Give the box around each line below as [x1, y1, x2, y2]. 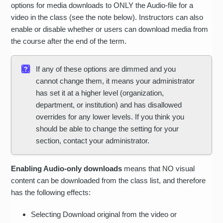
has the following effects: [11, 188, 91, 197]
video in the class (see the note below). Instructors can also [11, 12, 204, 21]
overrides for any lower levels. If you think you [36, 112, 185, 121]
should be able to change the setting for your [36, 124, 179, 133]
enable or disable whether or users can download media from [11, 24, 209, 33]
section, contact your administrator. [36, 136, 150, 145]
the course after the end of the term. [11, 36, 127, 45]
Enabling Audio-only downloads [11, 164, 122, 173]
